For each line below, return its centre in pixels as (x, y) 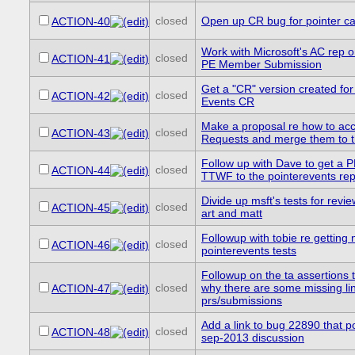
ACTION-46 (80, 245)
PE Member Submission (261, 65)
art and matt (231, 214)
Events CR (227, 102)
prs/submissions (241, 301)
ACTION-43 (80, 134)
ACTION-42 (80, 96)
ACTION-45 (80, 208)
